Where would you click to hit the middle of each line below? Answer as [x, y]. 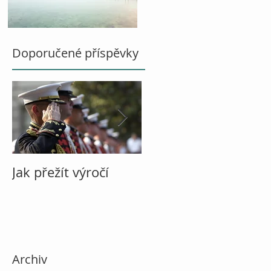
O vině [162, 172]
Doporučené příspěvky [75, 53]
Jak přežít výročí [60, 172]
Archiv [30, 260]
